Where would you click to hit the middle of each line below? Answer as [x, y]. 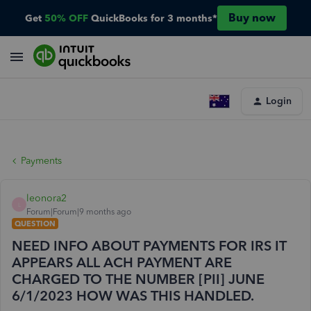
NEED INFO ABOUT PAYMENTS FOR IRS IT [149, 246]
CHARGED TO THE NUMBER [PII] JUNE [138, 279]
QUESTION [35, 224]
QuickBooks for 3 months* [154, 18]
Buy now [252, 18]
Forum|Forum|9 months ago [79, 212]
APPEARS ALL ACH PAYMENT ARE [122, 262]
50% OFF [66, 18]
